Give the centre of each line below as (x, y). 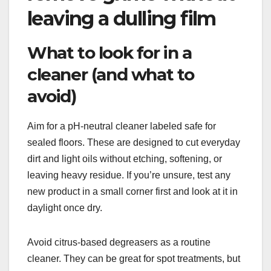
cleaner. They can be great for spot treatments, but (134, 258)
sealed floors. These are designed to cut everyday (134, 142)
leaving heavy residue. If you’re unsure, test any (129, 175)
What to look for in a (109, 53)
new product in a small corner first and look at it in (132, 191)
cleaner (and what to (111, 74)
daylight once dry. (65, 207)
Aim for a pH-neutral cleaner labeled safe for (122, 126)
